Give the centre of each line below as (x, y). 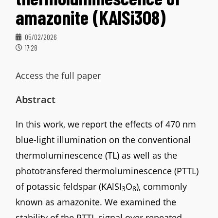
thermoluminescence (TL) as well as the (97, 155)
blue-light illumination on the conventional (103, 139)
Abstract (36, 99)
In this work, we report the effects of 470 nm (106, 124)
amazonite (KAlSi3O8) (91, 17)
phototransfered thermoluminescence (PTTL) (107, 171)
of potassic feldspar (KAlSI (69, 186)
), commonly (162, 186)
